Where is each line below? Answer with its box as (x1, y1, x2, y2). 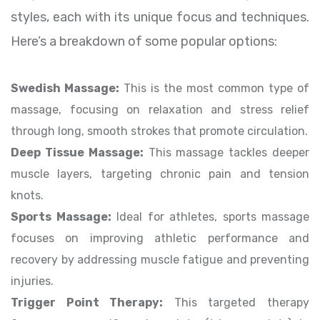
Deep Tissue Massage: (11, 146, 144, 160)
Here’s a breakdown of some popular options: (11, 34, 277, 50)
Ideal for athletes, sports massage (111, 210, 309, 224)
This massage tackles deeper (143, 146, 310, 160)
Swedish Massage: (11, 81, 119, 96)
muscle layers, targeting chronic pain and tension (11, 167, 309, 181)
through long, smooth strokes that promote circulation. (11, 124, 308, 139)
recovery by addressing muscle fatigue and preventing (11, 253, 309, 267)
